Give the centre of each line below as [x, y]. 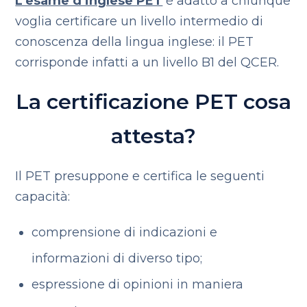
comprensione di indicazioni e [124, 232]
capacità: [43, 197]
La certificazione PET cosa [153, 102]
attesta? [153, 136]
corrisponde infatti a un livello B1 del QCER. [147, 62]
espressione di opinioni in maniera [137, 284]
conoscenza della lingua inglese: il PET [135, 42]
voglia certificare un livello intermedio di [139, 21]
